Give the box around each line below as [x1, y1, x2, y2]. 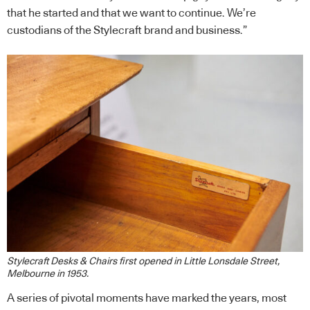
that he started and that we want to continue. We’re [7, 7, 256, 19]
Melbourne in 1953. [7, 269, 89, 280]
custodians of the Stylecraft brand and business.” [7, 24, 247, 36]
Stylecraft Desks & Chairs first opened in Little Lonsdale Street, [7, 257, 280, 267]
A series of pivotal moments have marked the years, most [7, 293, 286, 304]
